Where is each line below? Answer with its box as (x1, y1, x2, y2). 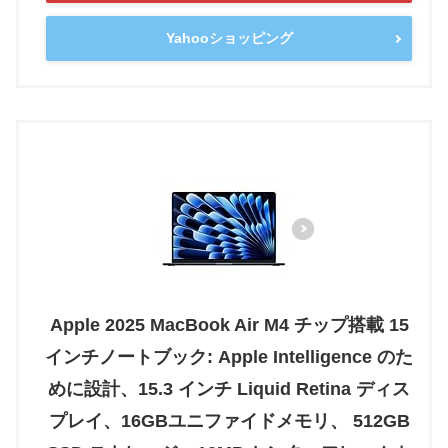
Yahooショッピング (165, 30, 293, 47)
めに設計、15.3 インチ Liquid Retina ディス (48, 379, 410, 400)
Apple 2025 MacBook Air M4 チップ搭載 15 (49, 315, 409, 336)
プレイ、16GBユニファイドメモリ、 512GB (48, 411, 410, 432)
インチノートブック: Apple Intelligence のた (45, 347, 413, 368)
